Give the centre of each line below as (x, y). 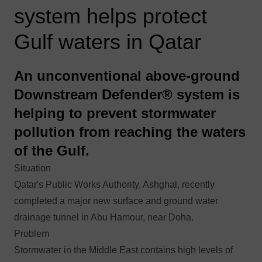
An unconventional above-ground (127, 75)
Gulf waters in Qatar (108, 42)
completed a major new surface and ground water (116, 201)
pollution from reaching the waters (130, 132)
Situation (32, 168)
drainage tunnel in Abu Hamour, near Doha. (106, 217)
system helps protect (111, 16)
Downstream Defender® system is (127, 94)
